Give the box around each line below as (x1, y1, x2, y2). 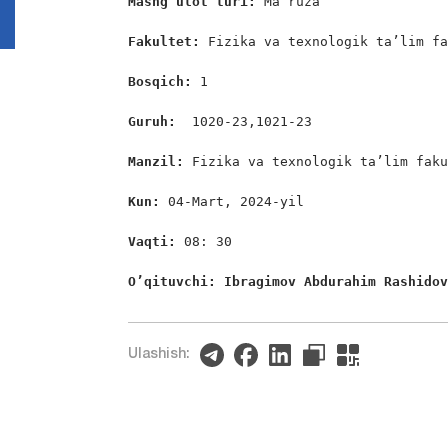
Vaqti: (128, 234, 185, 249)
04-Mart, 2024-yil (168, 194, 305, 209)
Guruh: (128, 114, 193, 129)
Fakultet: (128, 34, 201, 49)
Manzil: (128, 154, 193, 169)
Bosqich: (128, 74, 201, 89)
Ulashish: (128, 348, 191, 361)
